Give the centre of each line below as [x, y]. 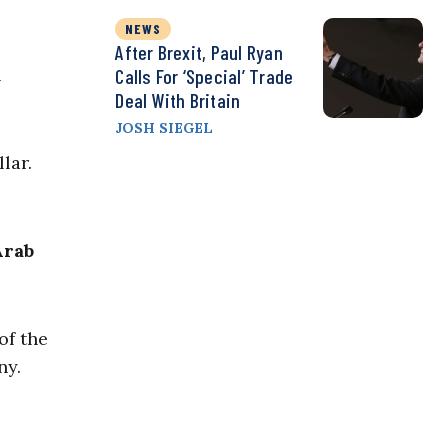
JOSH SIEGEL [164, 128]
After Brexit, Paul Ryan [199, 52]
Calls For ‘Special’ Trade [204, 76]
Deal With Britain [178, 100]
